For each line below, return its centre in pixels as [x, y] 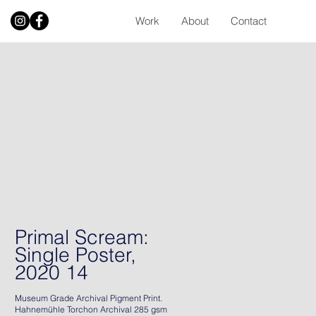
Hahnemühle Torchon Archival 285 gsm [91, 309]
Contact [249, 21]
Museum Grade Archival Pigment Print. [90, 298]
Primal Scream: [82, 237]
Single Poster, [75, 255]
